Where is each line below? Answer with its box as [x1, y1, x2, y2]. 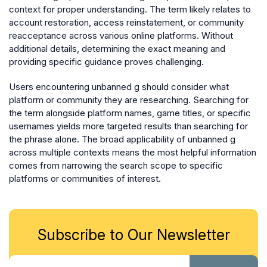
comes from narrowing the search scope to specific [9, 159, 223, 171]
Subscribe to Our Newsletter [37, 225, 230, 244]
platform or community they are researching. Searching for [9, 94, 249, 105]
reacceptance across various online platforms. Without [9, 29, 233, 41]
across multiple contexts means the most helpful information [9, 146, 256, 158]
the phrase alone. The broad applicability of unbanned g [9, 133, 235, 145]
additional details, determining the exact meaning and [9, 42, 225, 54]
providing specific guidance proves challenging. [9, 55, 204, 67]
